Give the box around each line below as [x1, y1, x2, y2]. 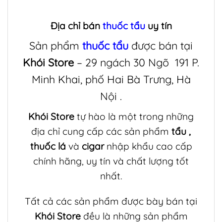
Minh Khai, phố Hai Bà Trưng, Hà [31, 72, 191, 86]
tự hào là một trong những [74, 110, 194, 122]
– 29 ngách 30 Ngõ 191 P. [74, 55, 199, 69]
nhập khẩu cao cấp [106, 140, 192, 152]
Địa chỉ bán [50, 19, 103, 32]
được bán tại [131, 38, 193, 52]
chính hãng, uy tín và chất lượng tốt [33, 155, 189, 167]
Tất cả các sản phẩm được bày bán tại [25, 195, 197, 207]
